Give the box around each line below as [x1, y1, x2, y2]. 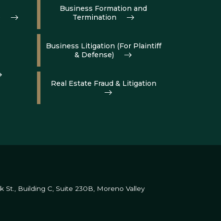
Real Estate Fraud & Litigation [50, 79, 156, 88]
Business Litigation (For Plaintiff [45, 41, 161, 50]
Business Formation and [60, 4, 147, 13]
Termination [72, 13, 116, 22]
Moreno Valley [95, 184, 145, 192]
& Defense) [74, 50, 114, 59]
